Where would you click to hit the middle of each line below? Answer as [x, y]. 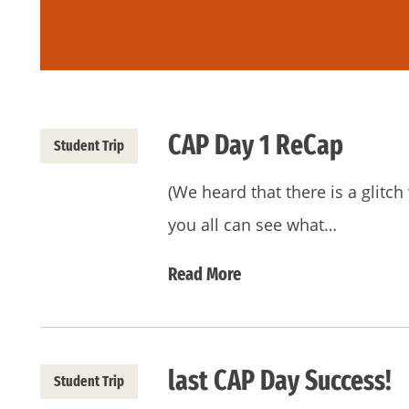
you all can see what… [252, 225]
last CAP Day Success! [280, 381]
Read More [204, 274]
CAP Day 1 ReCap [256, 145]
